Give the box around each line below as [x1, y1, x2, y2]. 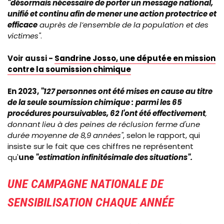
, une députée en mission [116, 52, 215, 63]
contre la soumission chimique [7, 63, 131, 74]
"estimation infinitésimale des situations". [35, 152, 192, 163]
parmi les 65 [135, 97, 182, 108]
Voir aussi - [7, 52, 54, 63]
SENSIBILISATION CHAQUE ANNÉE [7, 194, 174, 209]
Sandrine [54, 52, 92, 63]
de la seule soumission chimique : [7, 97, 133, 108]
